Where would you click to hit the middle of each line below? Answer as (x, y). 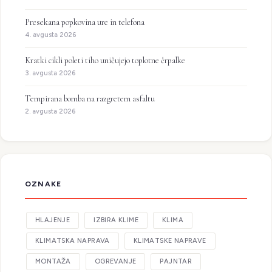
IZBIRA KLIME (116, 220)
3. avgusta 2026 (50, 73)
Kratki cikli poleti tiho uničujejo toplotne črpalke (105, 60)
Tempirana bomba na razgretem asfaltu (90, 99)
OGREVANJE (115, 261)
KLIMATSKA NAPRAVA (73, 241)
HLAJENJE (53, 220)
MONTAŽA (53, 261)
